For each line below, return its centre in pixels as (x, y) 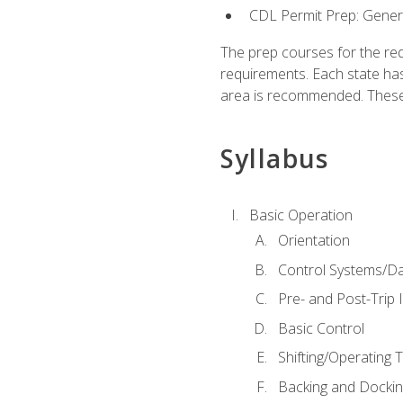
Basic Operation (300, 215)
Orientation (313, 241)
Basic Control (321, 328)
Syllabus (274, 158)
